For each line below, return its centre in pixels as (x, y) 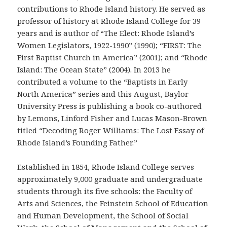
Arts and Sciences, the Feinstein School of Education (113, 203)
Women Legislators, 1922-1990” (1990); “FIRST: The (109, 45)
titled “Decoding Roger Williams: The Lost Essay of (111, 130)
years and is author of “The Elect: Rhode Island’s (106, 33)
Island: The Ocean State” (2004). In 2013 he (94, 70)
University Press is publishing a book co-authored (110, 106)
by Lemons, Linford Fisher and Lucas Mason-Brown (112, 118)
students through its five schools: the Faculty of (105, 191)
